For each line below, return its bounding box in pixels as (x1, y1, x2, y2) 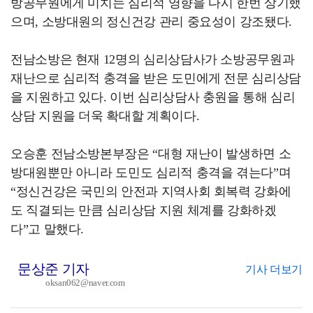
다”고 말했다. (10, 221, 85, 236)
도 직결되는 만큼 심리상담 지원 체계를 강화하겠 (10, 203, 277, 217)
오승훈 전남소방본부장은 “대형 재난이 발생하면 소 (10, 146, 291, 161)
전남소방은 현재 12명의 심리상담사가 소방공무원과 (10, 52, 295, 66)
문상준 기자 (17, 261, 89, 277)
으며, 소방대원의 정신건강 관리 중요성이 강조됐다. (10, 14, 292, 29)
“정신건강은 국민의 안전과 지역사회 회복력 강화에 (10, 184, 291, 198)
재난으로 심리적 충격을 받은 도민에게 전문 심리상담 (10, 71, 301, 85)
